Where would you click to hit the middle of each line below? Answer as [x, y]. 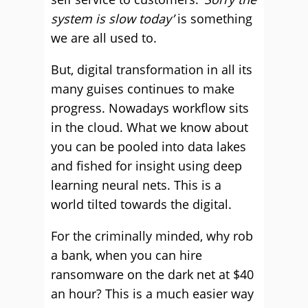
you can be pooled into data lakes [148, 146]
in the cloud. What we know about [150, 127]
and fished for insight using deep [146, 166]
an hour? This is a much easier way [152, 294]
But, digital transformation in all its [152, 69]
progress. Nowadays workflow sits [150, 108]
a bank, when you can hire [126, 255]
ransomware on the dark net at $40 [152, 274]
